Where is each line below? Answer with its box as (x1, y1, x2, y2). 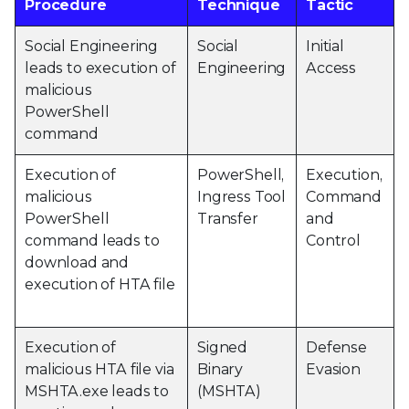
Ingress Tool (197, 187, 287, 205)
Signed (197, 338, 248, 356)
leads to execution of (25, 58, 176, 77)
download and (25, 253, 130, 271)
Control (306, 231, 361, 249)
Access (306, 58, 357, 77)
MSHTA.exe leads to (25, 382, 170, 400)
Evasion (306, 360, 361, 378)
